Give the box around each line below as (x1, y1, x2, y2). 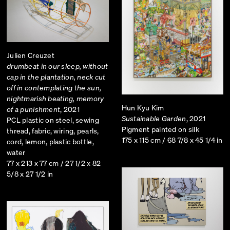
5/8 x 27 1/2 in (7, 168, 53, 178)
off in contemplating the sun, (7, 82, 102, 92)
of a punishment (7, 104, 61, 113)
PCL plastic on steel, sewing (7, 114, 99, 124)
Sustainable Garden (121, 113, 186, 123)
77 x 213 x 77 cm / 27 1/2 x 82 (7, 158, 101, 167)
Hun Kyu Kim (121, 102, 164, 112)
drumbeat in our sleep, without (7, 61, 108, 70)
